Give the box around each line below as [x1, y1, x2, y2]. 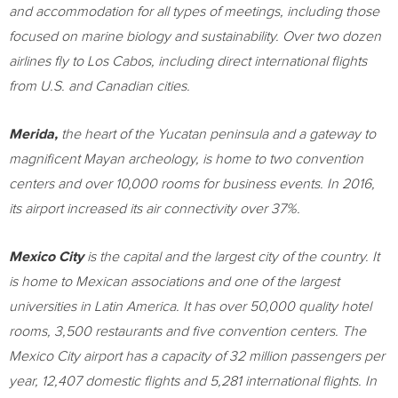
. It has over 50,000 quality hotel [176, 299, 371, 314]
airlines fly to [9, 54, 87, 68]
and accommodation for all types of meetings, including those [9, 4, 379, 19]
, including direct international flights [151, 54, 367, 68]
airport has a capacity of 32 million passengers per [80, 349, 385, 363]
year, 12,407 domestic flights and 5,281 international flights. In [9, 374, 377, 388]
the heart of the [58, 127, 157, 141]
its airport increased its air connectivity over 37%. [9, 202, 304, 216]
